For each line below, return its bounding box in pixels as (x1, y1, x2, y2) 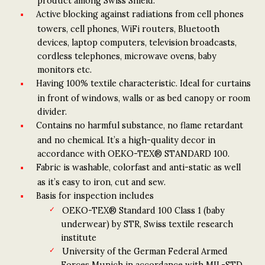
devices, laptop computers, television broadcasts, (37, 37, 237, 48)
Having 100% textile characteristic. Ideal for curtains (36, 77, 251, 89)
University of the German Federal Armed (62, 245, 228, 257)
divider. (37, 106, 67, 117)
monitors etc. (37, 64, 92, 75)
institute (61, 232, 96, 243)
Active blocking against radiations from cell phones (36, 8, 244, 20)
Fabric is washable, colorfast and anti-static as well (36, 161, 241, 173)
